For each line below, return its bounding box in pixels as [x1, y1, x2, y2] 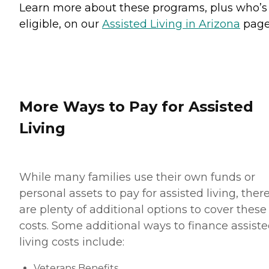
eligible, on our [19, 17, 102, 31]
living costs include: [19, 235, 124, 249]
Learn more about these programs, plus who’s [19, 1, 267, 15]
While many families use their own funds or [19, 171, 255, 184]
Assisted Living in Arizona [102, 17, 240, 31]
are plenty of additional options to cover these [19, 203, 267, 217]
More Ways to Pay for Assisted [19, 98, 253, 116]
